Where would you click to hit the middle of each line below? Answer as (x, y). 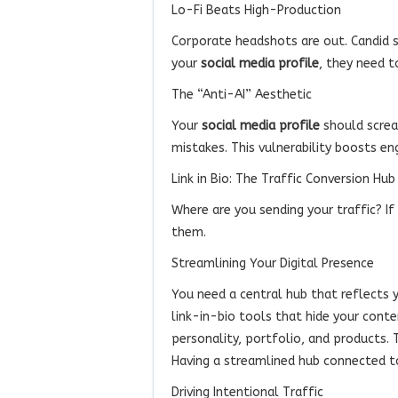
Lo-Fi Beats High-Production (256, 10)
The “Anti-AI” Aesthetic (242, 94)
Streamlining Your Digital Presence (273, 263)
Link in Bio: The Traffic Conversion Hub (283, 179)
